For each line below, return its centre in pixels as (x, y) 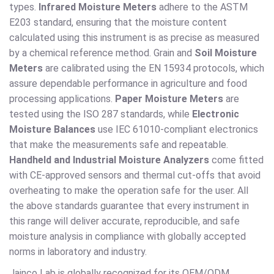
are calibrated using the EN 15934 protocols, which (154, 68)
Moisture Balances (52, 130)
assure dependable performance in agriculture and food (128, 84)
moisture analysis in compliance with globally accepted (128, 237)
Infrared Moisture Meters (98, 7)
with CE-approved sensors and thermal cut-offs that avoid (135, 176)
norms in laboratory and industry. (79, 252)
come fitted (236, 160)
